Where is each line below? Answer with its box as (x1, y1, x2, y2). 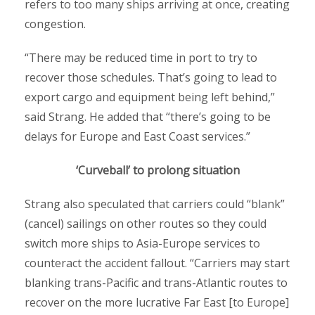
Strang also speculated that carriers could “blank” (25, 195, 285, 212)
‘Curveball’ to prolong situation (75, 162, 240, 178)
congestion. (25, 15, 86, 32)
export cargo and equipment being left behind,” (25, 89, 275, 105)
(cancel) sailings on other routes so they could (25, 215, 266, 231)
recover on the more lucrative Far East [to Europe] (25, 294, 289, 310)
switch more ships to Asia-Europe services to (25, 235, 260, 251)
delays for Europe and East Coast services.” (25, 128, 250, 144)
